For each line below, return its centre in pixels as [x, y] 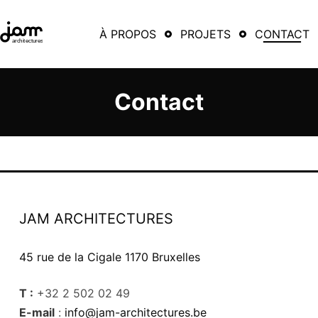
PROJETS [205, 34]
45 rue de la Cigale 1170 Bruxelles [110, 257]
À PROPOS [128, 34]
